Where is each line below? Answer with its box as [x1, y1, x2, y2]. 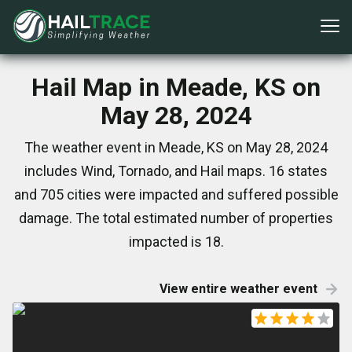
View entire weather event [159, 281, 317, 296]
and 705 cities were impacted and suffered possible [13, 186, 339, 203]
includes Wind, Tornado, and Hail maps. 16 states [24, 163, 328, 179]
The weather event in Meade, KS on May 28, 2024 [24, 139, 328, 156]
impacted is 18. [128, 233, 224, 250]
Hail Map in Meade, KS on [31, 72, 321, 102]
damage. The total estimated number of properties [19, 210, 333, 226]
